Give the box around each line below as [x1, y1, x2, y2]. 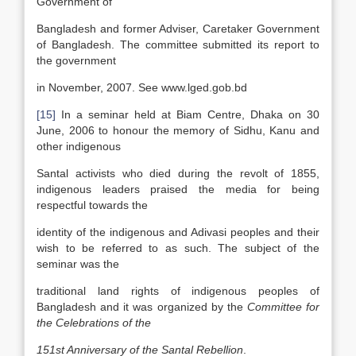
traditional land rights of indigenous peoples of [37, 284, 319, 297]
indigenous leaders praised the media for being [37, 183, 319, 195]
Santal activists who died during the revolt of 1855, [37, 167, 319, 180]
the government [37, 54, 116, 67]
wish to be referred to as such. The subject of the [37, 242, 319, 254]
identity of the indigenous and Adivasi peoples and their [37, 226, 319, 238]
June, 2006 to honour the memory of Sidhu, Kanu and [37, 124, 319, 137]
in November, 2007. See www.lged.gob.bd [37, 81, 247, 94]
